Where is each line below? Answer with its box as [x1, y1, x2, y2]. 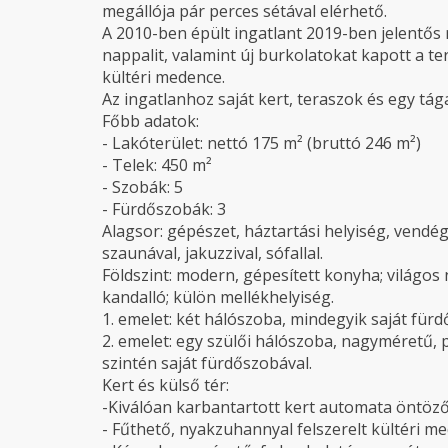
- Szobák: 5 [102, 176, 183, 198]
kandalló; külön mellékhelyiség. [102, 286, 334, 308]
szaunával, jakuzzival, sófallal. [102, 242, 323, 264]
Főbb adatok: [102, 110, 199, 132]
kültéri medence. [102, 66, 225, 88]
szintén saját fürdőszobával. [102, 352, 312, 374]
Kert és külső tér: [102, 374, 229, 396]
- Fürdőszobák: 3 [102, 198, 226, 220]
